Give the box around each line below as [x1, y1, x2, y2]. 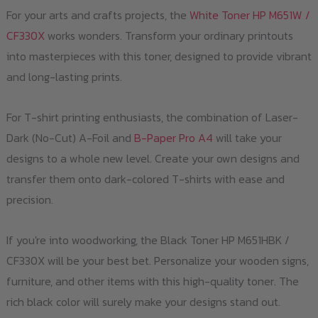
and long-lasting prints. [6, 68, 122, 86]
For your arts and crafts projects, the [6, 6, 190, 24]
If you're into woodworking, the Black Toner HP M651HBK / [6, 231, 290, 249]
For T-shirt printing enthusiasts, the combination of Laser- [6, 109, 298, 126]
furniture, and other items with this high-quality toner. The [6, 273, 299, 290]
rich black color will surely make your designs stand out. [6, 293, 280, 311]
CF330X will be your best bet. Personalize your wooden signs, [6, 252, 309, 270]
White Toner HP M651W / [189, 6, 310, 24]
